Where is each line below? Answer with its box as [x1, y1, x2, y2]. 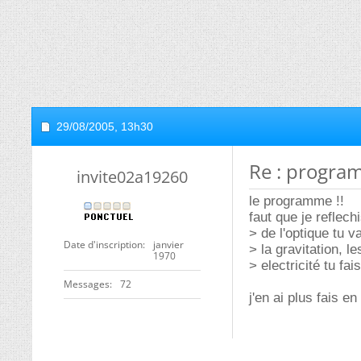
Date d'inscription [64, 238, 143, 251]
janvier [153, 238, 184, 251]
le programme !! [249, 193, 344, 209]
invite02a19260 [77, 166, 188, 188]
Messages [64, 277, 110, 291]
